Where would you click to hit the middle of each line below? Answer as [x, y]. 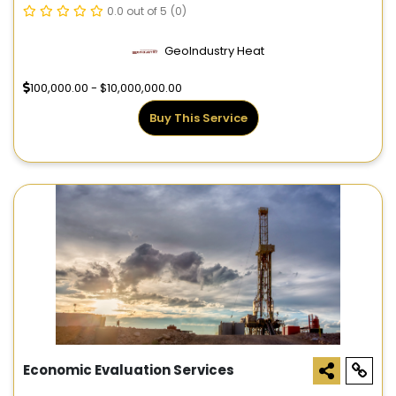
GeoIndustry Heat [214, 51]
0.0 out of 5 [137, 11]
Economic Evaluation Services [129, 370]
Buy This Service [198, 118]
